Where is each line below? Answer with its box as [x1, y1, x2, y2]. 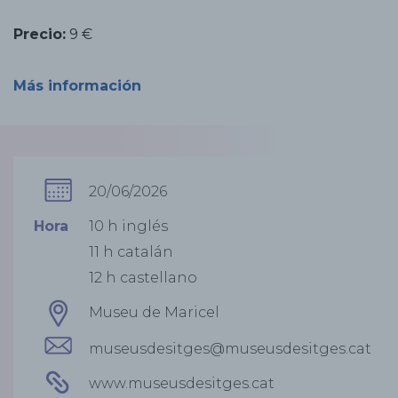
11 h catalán [89, 243, 173, 260]
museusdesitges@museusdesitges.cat [89, 340, 371, 357]
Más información [13, 77, 141, 94]
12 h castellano [89, 269, 197, 286]
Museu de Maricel [89, 304, 219, 321]
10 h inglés [89, 218, 168, 235]
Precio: [13, 26, 66, 43]
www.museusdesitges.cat [89, 375, 275, 392]
